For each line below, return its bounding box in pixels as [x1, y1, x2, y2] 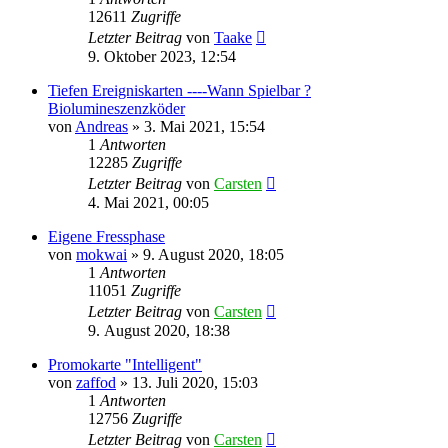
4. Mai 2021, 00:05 [88, 193, 209, 211]
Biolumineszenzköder [48, 99, 185, 117]
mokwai [76, 245, 127, 263]
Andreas [75, 117, 128, 135]
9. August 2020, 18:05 [143, 245, 284, 263]
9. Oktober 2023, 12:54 [88, 47, 236, 65]
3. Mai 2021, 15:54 [144, 117, 265, 135]
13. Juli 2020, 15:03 [132, 373, 258, 391]
